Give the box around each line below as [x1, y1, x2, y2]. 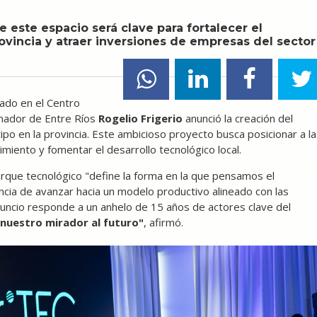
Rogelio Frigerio [98, 111, 183, 125]
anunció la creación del [183, 111, 293, 125]
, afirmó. [144, 215, 183, 229]
